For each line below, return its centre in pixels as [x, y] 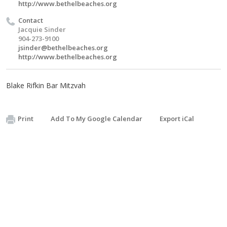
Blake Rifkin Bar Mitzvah [46, 85]
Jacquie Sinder [42, 29]
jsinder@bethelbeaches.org [63, 48]
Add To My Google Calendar [97, 119]
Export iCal [177, 119]
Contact [31, 20]
